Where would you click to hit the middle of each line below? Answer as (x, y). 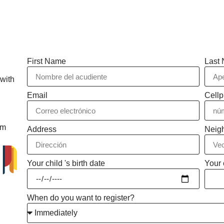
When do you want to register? (80, 198)
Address (41, 129)
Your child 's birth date (66, 163)
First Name (46, 61)
